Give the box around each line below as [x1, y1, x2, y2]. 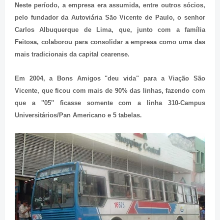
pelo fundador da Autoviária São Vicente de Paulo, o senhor [15, 14, 205, 22]
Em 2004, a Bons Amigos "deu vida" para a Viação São [15, 75, 205, 82]
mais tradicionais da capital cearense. [15, 51, 130, 58]
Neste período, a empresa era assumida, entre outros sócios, [15, 1, 205, 9]
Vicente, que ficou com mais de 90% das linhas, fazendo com [15, 87, 205, 95]
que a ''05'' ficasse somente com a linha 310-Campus [15, 99, 205, 107]
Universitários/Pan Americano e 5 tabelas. [15, 111, 142, 119]
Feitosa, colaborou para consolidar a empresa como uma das [15, 38, 205, 46]
